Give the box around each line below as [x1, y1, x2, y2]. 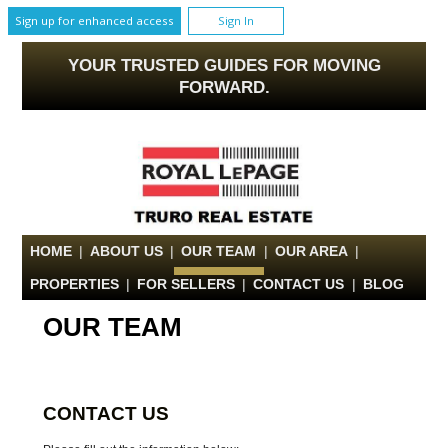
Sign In [217, 12, 254, 28]
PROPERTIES [29, 275, 119, 292]
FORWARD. [178, 76, 270, 97]
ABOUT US [89, 243, 163, 260]
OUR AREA [274, 243, 348, 260]
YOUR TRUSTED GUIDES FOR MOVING [67, 54, 381, 75]
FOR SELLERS [136, 275, 235, 292]
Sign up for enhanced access [14, 12, 174, 28]
